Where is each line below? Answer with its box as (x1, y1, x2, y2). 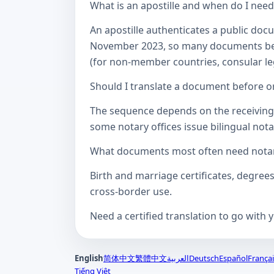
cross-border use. (90, 185, 172, 198)
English (75, 253, 103, 264)
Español (219, 253, 248, 264)
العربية (167, 253, 189, 264)
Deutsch (189, 253, 219, 264)
